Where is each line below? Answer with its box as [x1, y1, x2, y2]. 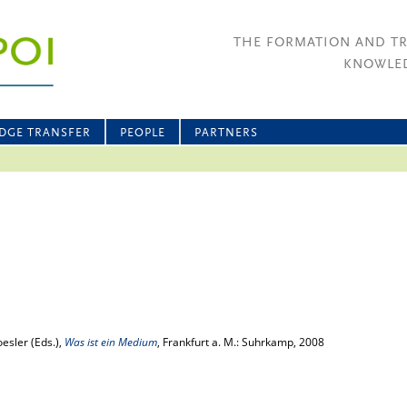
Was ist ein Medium [65, 334, 157, 350]
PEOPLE [120, 127, 165, 139]
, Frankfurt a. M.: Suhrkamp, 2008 [157, 334, 324, 350]
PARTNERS [194, 127, 258, 139]
